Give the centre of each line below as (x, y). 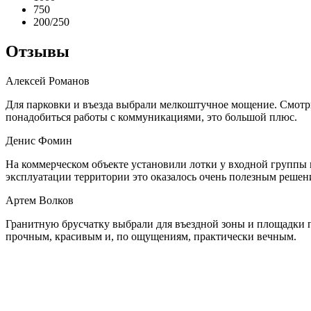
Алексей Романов (48, 81)
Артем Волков (40, 200)
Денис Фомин (39, 141)
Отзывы (37, 52)
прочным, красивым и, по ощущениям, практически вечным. (151, 236)
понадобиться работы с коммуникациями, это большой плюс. (151, 117)
